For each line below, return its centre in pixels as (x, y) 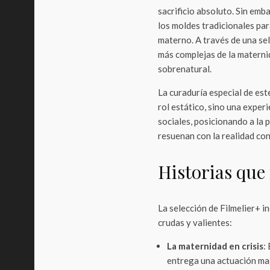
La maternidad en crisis (215, 246)
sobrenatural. (185, 69)
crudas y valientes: (195, 222)
